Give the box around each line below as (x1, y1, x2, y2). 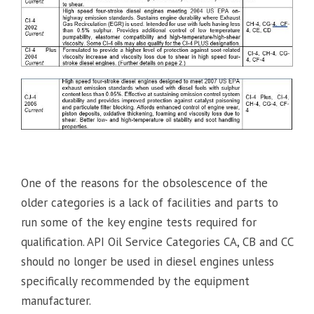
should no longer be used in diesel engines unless (21, 253, 274, 269)
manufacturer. (21, 292, 91, 308)
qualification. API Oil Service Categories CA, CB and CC (21, 233, 293, 250)
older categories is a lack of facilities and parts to (21, 194, 278, 210)
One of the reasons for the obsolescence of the (21, 175, 268, 191)
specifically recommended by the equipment (21, 273, 250, 289)
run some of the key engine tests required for (21, 214, 257, 230)
